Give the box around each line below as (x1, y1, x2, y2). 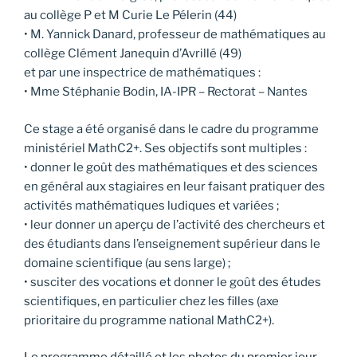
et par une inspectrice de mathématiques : (24, 65, 261, 80)
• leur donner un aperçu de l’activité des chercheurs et (24, 217, 325, 232)
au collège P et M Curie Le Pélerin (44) (24, 8, 237, 23)
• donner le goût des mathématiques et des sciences (24, 159, 318, 175)
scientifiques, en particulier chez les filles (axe (24, 293, 279, 308)
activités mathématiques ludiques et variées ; (24, 198, 279, 213)
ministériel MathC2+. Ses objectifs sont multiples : (24, 140, 307, 155)
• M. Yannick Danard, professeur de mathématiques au (24, 27, 326, 42)
